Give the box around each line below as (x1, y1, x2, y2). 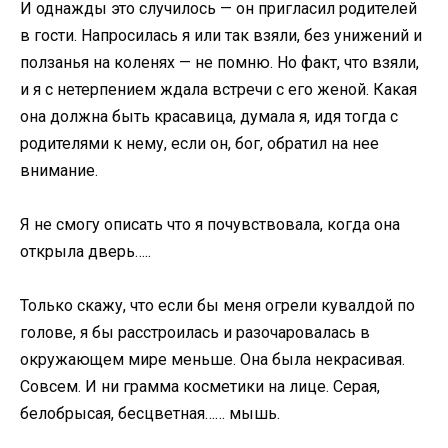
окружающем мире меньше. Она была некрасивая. (20, 350, 405, 370)
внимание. (20, 160, 98, 180)
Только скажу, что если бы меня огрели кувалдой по (20, 296, 415, 316)
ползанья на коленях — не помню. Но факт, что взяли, (20, 52, 419, 72)
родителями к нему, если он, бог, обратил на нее (20, 133, 379, 153)
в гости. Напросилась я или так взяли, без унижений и (20, 25, 422, 45)
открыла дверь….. (20, 241, 151, 261)
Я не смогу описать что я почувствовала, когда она (20, 214, 400, 234)
